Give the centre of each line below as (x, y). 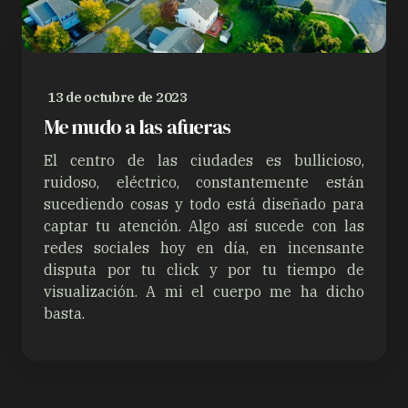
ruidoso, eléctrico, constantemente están (204, 183)
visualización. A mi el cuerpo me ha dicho (204, 292)
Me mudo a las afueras (138, 127)
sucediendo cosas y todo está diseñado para (204, 204)
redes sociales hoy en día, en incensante (204, 248)
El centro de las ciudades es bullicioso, (204, 161)
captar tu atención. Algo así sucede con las (204, 226)
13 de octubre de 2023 (117, 97)
